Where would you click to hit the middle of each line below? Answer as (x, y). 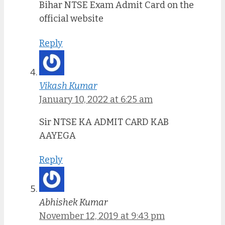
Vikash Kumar (68, 86)
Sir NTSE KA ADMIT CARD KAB (104, 122)
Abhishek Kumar (73, 203)
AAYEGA (58, 135)
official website (71, 19)
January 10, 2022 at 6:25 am (96, 99)
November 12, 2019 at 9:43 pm (102, 216)
